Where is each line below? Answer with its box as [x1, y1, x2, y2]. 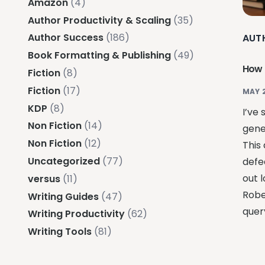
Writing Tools [28, 225, 92, 239]
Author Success [28, 31, 104, 45]
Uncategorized [28, 154, 100, 168]
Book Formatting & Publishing [28, 49, 171, 63]
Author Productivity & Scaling [28, 13, 171, 27]
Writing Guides [28, 189, 99, 203]
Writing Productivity [28, 207, 125, 221]
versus [28, 172, 60, 186]
